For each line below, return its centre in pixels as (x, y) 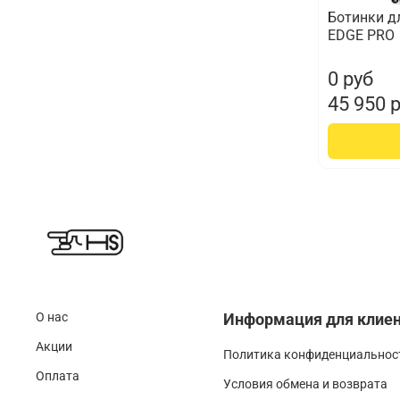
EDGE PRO (361, 35)
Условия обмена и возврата (305, 385)
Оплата (58, 377)
